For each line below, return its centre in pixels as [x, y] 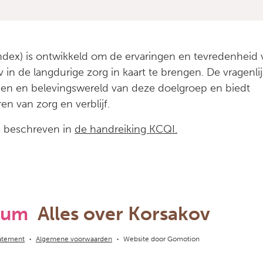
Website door [145, 239]
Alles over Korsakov [124, 214]
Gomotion [183, 239]
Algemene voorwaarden [74, 239]
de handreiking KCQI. [126, 129]
